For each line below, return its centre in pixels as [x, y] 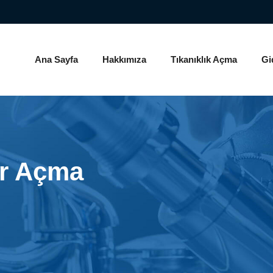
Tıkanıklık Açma [204, 59]
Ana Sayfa [56, 59]
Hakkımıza [124, 59]
